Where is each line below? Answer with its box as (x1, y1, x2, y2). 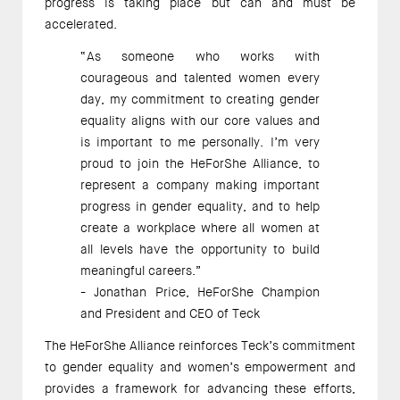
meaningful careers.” (80, 262, 208, 279)
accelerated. (45, 15, 120, 32)
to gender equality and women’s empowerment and (45, 358, 355, 375)
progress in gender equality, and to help (80, 197, 320, 214)
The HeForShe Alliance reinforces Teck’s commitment (45, 337, 355, 354)
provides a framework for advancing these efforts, (45, 379, 355, 396)
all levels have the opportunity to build (80, 240, 320, 257)
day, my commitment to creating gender (80, 90, 320, 107)
